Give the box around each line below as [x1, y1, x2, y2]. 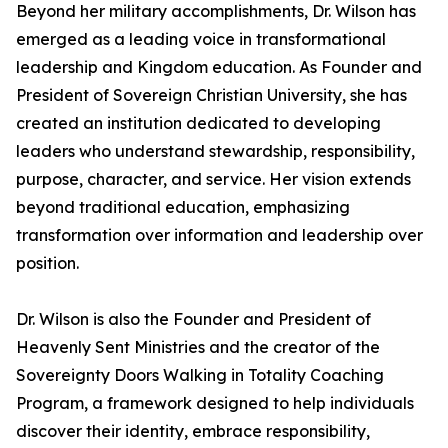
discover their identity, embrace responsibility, [16, 421, 370, 442]
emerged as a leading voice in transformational [16, 29, 386, 50]
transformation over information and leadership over [16, 225, 423, 246]
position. [16, 253, 79, 274]
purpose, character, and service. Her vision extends [16, 169, 411, 190]
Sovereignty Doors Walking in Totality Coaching [16, 365, 384, 386]
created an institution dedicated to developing [16, 113, 381, 134]
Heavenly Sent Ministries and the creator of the [16, 337, 380, 358]
